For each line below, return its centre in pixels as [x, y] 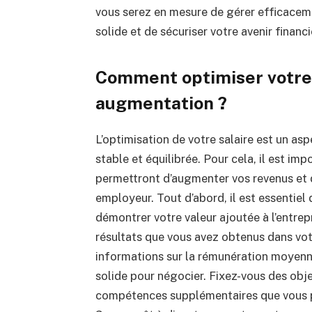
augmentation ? [163, 103]
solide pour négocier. [152, 275]
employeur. [126, 197]
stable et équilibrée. [149, 158]
